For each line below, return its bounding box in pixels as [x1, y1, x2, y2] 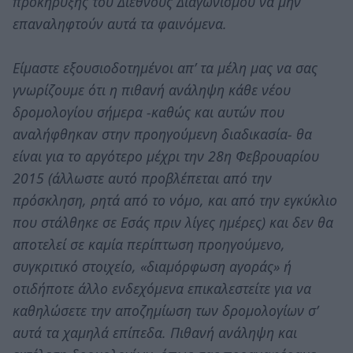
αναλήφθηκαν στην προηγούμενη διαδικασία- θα [13, 124, 312, 143]
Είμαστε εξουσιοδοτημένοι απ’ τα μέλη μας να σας [13, 58, 318, 77]
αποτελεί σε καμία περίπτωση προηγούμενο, [13, 234, 285, 254]
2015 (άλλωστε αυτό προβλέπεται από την [13, 168, 272, 188]
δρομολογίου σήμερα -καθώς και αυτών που [13, 102, 284, 121]
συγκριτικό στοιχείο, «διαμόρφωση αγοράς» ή [13, 256, 292, 276]
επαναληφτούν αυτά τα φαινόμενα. [13, 13, 227, 33]
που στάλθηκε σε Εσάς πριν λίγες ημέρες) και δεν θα [13, 212, 333, 232]
